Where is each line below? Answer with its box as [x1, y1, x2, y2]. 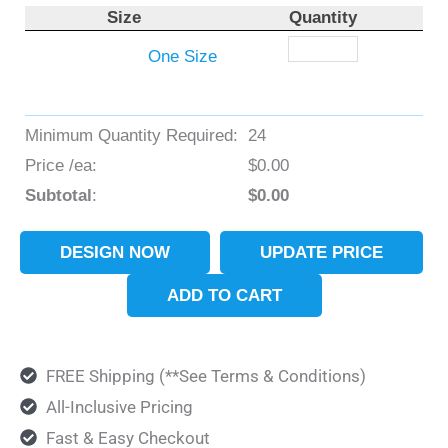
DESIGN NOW [60, 242, 170, 262]
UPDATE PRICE [260, 242, 383, 262]
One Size [148, 46, 217, 66]
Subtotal [25, 185, 92, 205]
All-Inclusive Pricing [45, 396, 193, 417]
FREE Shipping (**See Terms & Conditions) [45, 365, 366, 386]
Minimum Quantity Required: [25, 125, 238, 145]
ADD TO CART [166, 285, 282, 305]
